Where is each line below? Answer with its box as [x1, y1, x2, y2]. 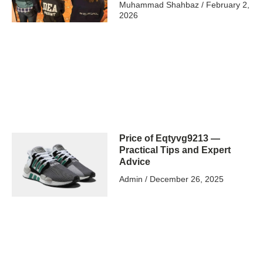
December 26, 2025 [147, 174, 224, 184]
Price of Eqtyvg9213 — [119, 133, 221, 143]
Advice [119, 156, 151, 167]
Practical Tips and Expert [119, 144, 231, 155]
